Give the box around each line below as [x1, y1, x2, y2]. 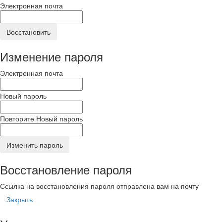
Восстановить [6, 26, 51, 37]
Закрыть [6, 194, 33, 204]
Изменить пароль [6, 139, 63, 150]
